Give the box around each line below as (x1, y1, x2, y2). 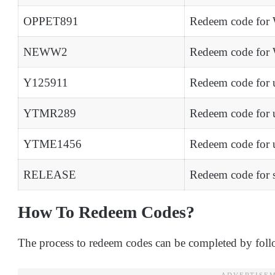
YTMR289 (23, 106, 76, 120)
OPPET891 (23, 14, 79, 28)
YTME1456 (23, 137, 82, 150)
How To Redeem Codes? (18, 202, 195, 222)
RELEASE (23, 168, 76, 181)
